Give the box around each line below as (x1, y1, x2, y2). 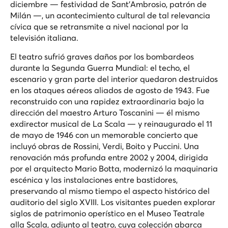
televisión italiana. (10, 32, 78, 43)
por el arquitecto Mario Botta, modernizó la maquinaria (10, 163, 218, 174)
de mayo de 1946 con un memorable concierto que (10, 129, 198, 140)
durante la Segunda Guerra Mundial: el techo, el (10, 62, 190, 73)
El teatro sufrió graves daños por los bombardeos (10, 51, 194, 62)
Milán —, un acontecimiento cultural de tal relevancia (10, 10, 210, 20)
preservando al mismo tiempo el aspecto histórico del (10, 185, 210, 196)
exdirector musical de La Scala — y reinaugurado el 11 (10, 118, 212, 129)
